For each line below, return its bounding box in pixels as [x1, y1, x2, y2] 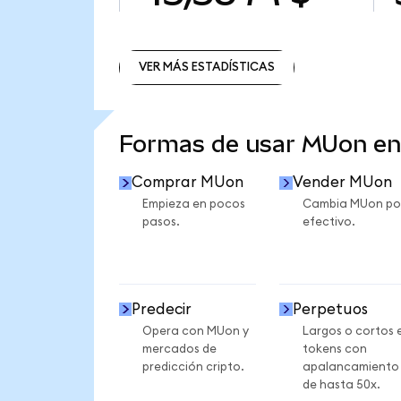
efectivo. [302, 216, 355, 229]
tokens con [302, 342, 367, 355]
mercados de [141, 342, 217, 355]
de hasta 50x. [302, 378, 380, 391]
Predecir [132, 301, 192, 317]
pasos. [141, 216, 180, 229]
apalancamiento [302, 360, 399, 373]
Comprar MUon [132, 175, 244, 191]
